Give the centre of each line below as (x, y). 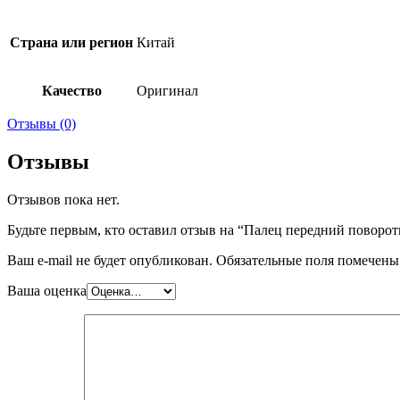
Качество (71, 90)
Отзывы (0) (42, 123)
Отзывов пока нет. (63, 199)
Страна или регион (71, 42)
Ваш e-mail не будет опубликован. (110, 260)
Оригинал (167, 90)
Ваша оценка (47, 290)
